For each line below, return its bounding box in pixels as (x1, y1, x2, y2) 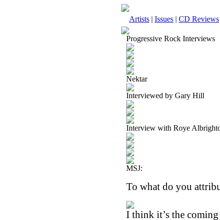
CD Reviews (179, 15, 219, 23)
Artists (129, 15, 149, 23)
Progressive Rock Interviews (126, 34, 215, 43)
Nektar (126, 75, 147, 83)
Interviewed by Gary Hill (126, 91, 204, 100)
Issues (155, 15, 173, 23)
